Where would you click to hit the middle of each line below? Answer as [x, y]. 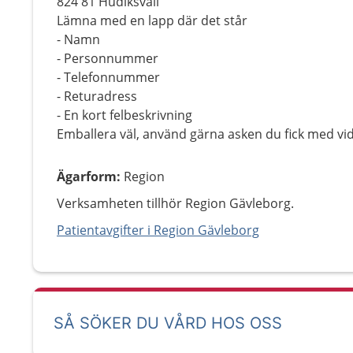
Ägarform [87, 176]
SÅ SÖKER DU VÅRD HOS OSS [168, 323]
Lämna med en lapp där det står [152, 20]
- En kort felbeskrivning [124, 115]
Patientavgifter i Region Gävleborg [158, 230]
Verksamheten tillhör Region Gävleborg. [175, 203]
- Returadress [97, 96]
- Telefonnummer [108, 77]
